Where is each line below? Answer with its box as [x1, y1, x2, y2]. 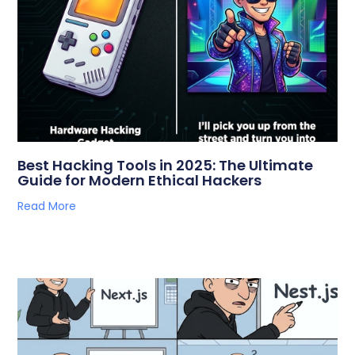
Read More [17, 197, 77, 214]
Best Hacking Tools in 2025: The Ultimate [17, 155, 314, 175]
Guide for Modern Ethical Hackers [17, 170, 262, 190]
